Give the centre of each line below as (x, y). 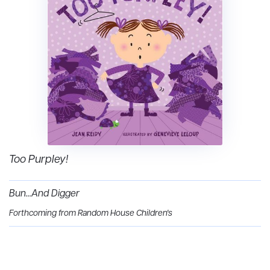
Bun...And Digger (44, 194)
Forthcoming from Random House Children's (91, 214)
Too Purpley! (39, 160)
